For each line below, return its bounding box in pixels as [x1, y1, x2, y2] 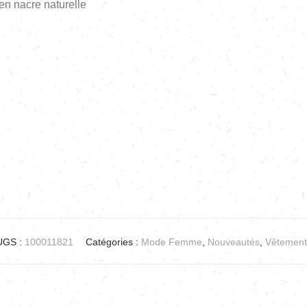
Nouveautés [207, 236, 260, 248]
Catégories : [85, 236, 141, 248]
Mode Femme [140, 236, 202, 248]
